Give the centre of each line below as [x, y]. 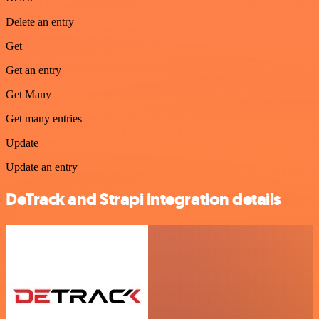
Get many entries [44, 118]
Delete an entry [40, 21]
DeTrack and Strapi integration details [143, 199]
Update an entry [42, 167]
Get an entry [33, 70]
